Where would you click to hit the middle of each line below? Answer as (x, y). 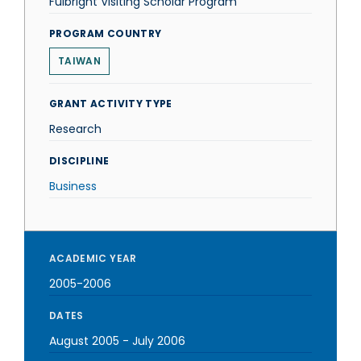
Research (75, 129)
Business (73, 186)
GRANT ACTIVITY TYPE (111, 104)
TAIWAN (79, 61)
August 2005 (84, 341)
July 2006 (159, 341)
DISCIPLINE (79, 161)
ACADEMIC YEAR (93, 258)
